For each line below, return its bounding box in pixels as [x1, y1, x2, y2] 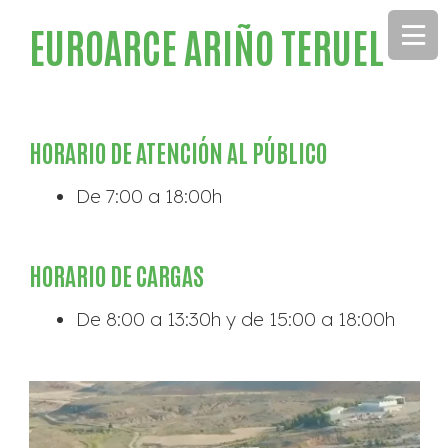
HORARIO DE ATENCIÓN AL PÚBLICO [28, 136, 327, 167]
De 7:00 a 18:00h [76, 184, 222, 209]
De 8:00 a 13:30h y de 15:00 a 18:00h [76, 307, 395, 332]
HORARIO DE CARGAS [28, 258, 204, 290]
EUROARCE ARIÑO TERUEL [28, 20, 384, 72]
